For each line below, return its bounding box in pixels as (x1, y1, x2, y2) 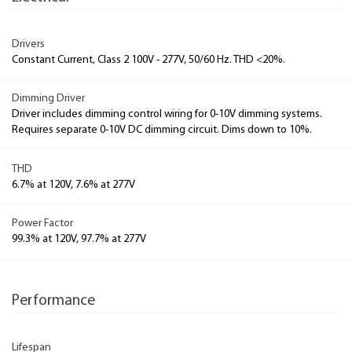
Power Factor (12, 218, 73, 229)
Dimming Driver (12, 93, 85, 104)
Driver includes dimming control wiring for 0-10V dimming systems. (12, 108, 322, 120)
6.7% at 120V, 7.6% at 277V (12, 178, 135, 191)
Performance (12, 293, 95, 310)
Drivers (12, 38, 45, 50)
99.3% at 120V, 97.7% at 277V (12, 233, 146, 245)
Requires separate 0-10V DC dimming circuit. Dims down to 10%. (12, 124, 312, 136)
